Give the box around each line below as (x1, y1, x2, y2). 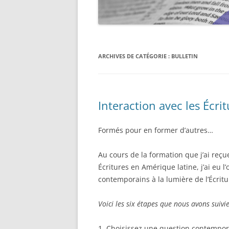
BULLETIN (171, 52, 198, 60)
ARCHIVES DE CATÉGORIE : (98, 52, 171, 60)
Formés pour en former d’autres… (98, 125, 215, 135)
